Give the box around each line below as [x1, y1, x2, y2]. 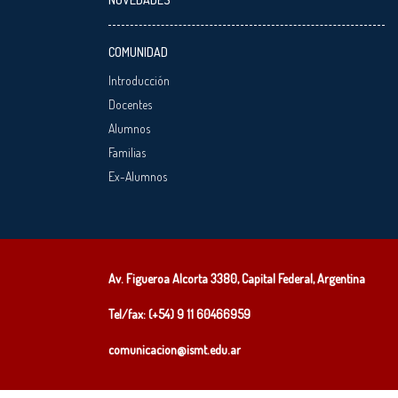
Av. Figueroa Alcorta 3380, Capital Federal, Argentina [108, 270, 365, 286]
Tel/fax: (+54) [108, 306, 177, 322]
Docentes [108, 96, 152, 112]
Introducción [108, 72, 170, 88]
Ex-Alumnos [108, 168, 167, 184]
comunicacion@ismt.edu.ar [108, 341, 241, 357]
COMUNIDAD [108, 44, 168, 60]
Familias [108, 144, 146, 160]
